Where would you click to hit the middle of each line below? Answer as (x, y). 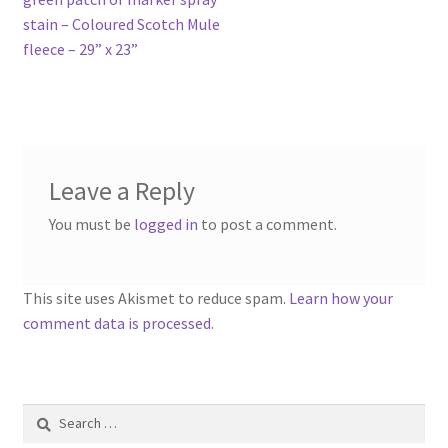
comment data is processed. (118, 322)
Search (42, 413)
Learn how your (340, 297)
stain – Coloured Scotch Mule (121, 23)
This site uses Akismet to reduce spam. (155, 297)
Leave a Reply (121, 191)
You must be (91, 224)
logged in (165, 224)
